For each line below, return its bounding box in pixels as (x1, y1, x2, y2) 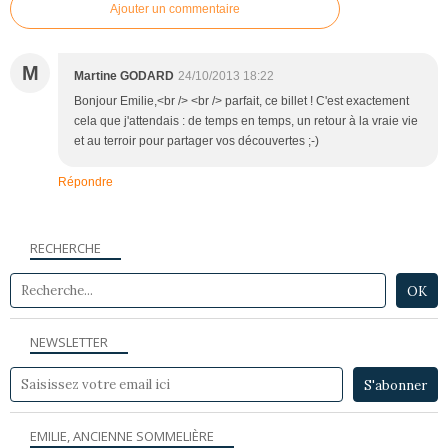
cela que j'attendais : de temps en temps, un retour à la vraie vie (74, 113, 418, 128)
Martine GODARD (74, 68, 174, 83)
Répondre (58, 174, 113, 189)
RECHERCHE (30, 238, 101, 257)
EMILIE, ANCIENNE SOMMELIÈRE (30, 426, 214, 445)
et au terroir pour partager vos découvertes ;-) (74, 133, 319, 148)
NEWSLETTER (30, 332, 108, 351)
